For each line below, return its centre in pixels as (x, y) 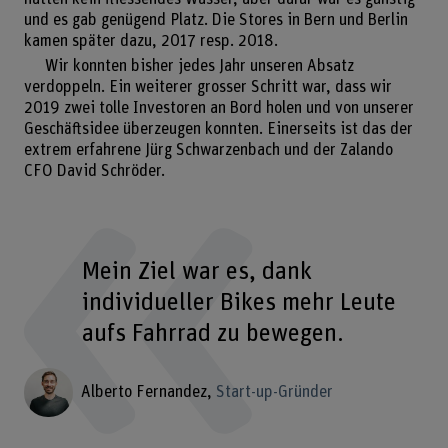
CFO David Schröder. (94, 171)
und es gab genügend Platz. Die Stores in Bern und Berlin (215, 20)
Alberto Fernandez (143, 391)
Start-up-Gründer (274, 391)
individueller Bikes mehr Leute (239, 303)
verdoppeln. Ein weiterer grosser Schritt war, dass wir (207, 87)
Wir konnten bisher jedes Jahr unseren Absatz (199, 66)
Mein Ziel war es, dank (197, 272)
